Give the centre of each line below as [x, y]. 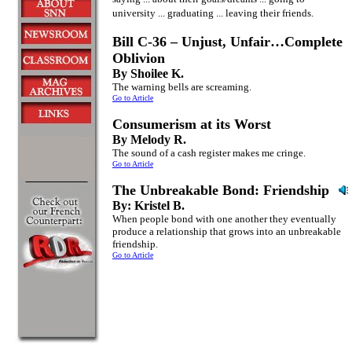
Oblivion [139, 58]
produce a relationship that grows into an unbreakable [227, 231]
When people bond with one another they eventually [224, 219]
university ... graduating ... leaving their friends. [213, 13]
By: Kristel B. [148, 205]
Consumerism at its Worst [192, 124]
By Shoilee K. [148, 73]
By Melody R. [149, 139]
